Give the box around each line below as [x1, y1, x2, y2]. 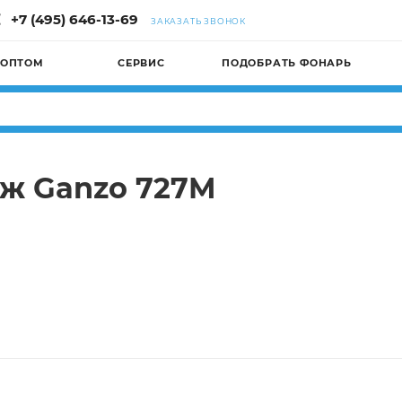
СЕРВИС [118, 57, 165, 69]
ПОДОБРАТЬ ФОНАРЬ [222, 57, 352, 69]
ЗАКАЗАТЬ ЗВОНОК [151, 16, 246, 26]
